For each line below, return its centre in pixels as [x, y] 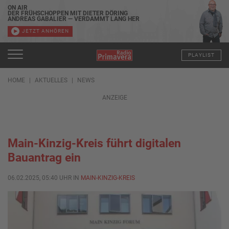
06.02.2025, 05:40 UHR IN [44, 178]
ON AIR [18, 7]
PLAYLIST [201, 55]
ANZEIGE [114, 97]
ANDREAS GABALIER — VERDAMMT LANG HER [74, 19]
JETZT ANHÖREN [45, 31]
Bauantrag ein [44, 158]
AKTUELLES [51, 80]
